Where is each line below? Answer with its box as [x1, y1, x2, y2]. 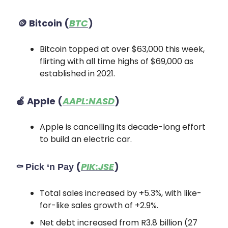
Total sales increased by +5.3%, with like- [40, 187, 202, 199]
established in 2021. [40, 68, 115, 79]
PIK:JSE [81, 160, 114, 173]
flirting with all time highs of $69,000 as [40, 55, 193, 67]
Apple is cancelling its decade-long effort [40, 121, 206, 133]
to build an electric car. [40, 133, 132, 145]
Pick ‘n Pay [25, 162, 74, 172]
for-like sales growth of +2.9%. [40, 199, 158, 211]
